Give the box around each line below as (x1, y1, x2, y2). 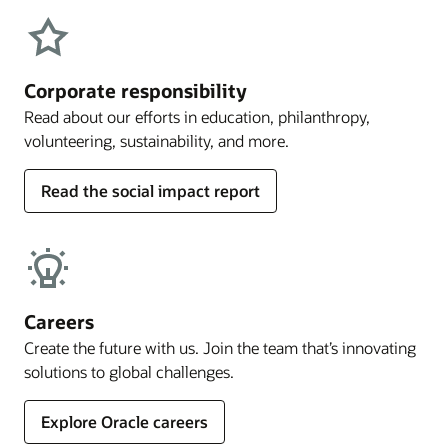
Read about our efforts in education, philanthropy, (24, 106, 370, 128)
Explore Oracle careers (41, 411, 208, 433)
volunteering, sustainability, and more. (24, 130, 289, 152)
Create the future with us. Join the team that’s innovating (24, 337, 416, 359)
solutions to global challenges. (24, 361, 234, 383)
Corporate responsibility (24, 78, 247, 104)
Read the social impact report (41, 180, 260, 202)
